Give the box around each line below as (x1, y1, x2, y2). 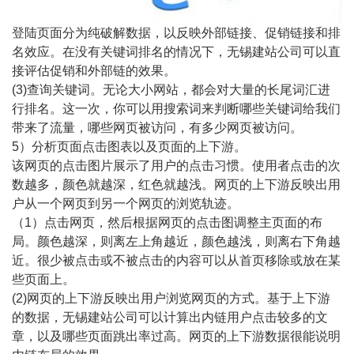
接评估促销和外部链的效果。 (12, 64, 176, 78)
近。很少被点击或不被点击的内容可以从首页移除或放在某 (12, 254, 341, 268)
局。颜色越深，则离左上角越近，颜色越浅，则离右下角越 (12, 235, 341, 249)
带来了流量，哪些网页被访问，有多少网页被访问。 (12, 121, 303, 135)
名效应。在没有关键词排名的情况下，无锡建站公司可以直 (12, 45, 341, 59)
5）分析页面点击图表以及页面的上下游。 (12, 140, 247, 154)
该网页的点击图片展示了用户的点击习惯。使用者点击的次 (12, 159, 341, 173)
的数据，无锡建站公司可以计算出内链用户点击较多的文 (12, 311, 328, 325)
